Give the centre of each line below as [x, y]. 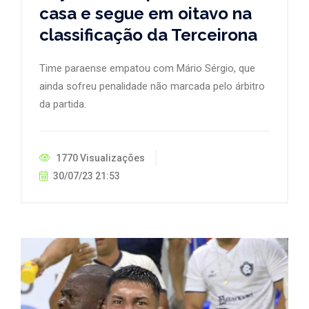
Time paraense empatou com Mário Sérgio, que [147, 68]
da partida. [63, 104]
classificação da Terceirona [148, 34]
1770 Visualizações [99, 158]
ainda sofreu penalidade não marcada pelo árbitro [152, 86]
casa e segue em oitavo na [146, 13]
